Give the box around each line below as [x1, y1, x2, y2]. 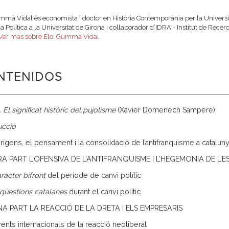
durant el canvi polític [68, 188, 141, 196]
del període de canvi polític [47, 171, 141, 180]
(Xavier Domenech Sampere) [117, 106, 215, 114]
